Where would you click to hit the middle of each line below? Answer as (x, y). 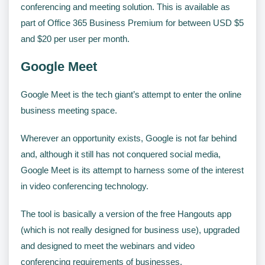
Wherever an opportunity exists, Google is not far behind (129, 138)
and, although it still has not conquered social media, (121, 154)
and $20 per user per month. (75, 38)
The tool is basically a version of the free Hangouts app (126, 214)
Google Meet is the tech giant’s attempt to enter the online (131, 94)
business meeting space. (69, 110)
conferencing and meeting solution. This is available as (125, 7)
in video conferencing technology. (85, 186)
